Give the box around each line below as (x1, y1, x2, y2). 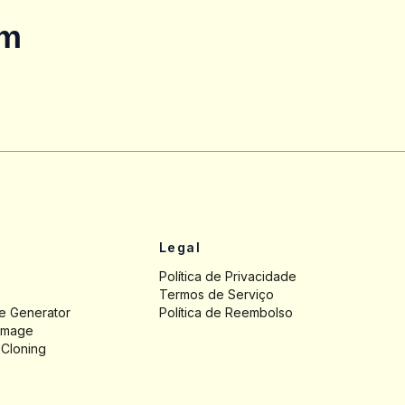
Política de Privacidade (159, 268, 297, 284)
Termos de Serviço (159, 287, 274, 302)
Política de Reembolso (159, 305, 293, 320)
